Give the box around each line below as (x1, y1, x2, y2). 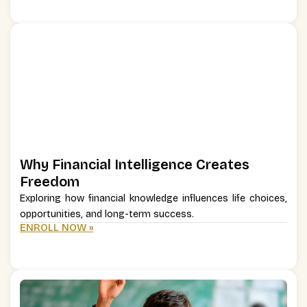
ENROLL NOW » (20, 221, 93, 234)
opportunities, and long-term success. (20, 208, 194, 221)
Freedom (20, 173, 79, 191)
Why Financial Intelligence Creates (20, 156, 249, 173)
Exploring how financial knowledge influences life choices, (20, 193, 287, 205)
